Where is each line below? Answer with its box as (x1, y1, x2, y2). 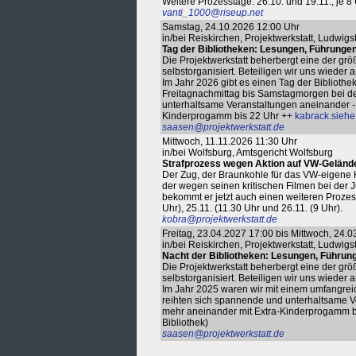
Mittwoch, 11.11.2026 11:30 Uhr (162, 136, 297, 147)
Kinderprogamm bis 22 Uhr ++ (162, 110, 295, 122)
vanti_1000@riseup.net (162, 7, 263, 18)
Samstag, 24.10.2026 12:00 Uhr (162, 21, 300, 33)
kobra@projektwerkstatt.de (162, 214, 277, 225)
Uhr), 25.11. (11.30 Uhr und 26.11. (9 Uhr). (162, 203, 342, 214)
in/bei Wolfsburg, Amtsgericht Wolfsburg (162, 147, 333, 158)
